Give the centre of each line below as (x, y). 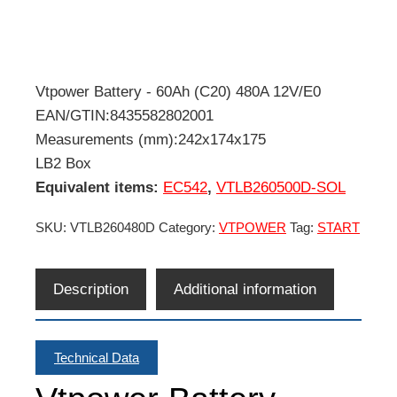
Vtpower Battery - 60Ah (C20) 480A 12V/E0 (178, 92)
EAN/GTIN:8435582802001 (125, 116)
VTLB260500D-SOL (281, 187)
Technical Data (97, 357)
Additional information (245, 289)
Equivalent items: (99, 187)
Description (91, 289)
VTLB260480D (113, 227)
